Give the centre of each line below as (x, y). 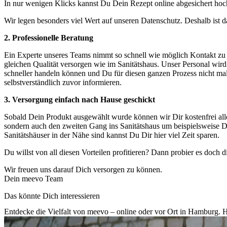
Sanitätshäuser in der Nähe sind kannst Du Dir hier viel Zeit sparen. (112, 135)
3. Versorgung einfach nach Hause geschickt (80, 99)
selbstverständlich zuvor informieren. (63, 82)
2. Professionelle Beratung (49, 37)
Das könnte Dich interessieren (52, 196)
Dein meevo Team (33, 178)
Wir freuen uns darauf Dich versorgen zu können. (83, 169)
